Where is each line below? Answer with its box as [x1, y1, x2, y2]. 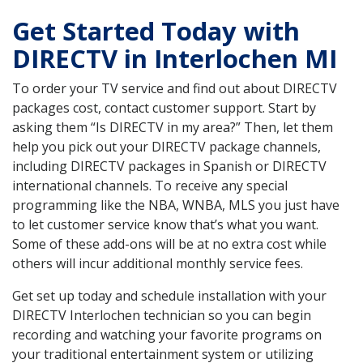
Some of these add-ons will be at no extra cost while [12, 235, 327, 254]
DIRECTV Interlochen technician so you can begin [12, 306, 311, 325]
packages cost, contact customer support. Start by [12, 99, 316, 117]
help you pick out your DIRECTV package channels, [12, 138, 321, 156]
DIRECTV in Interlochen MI [12, 41, 337, 76]
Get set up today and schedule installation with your [12, 287, 327, 305]
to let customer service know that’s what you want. [12, 216, 318, 234]
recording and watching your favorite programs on [12, 326, 322, 344]
